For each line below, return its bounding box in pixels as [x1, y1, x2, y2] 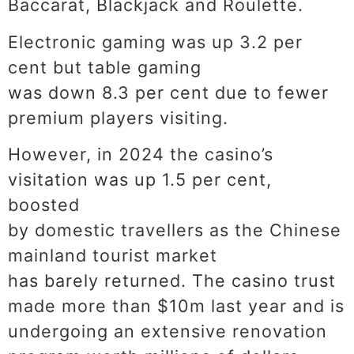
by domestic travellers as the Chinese [8, 219, 341, 240]
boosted [8, 194, 80, 215]
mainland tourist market [8, 244, 217, 265]
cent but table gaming [8, 56, 201, 77]
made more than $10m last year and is [8, 295, 345, 316]
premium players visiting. [8, 107, 228, 128]
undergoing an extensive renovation [8, 320, 327, 341]
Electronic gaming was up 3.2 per [8, 31, 303, 52]
